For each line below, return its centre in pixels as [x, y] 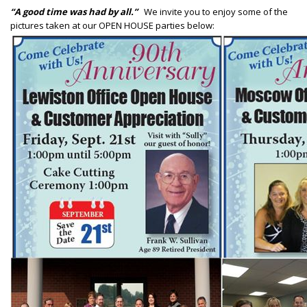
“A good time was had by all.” [75, 12]
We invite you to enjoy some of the [214, 12]
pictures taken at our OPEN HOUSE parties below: [112, 25]
